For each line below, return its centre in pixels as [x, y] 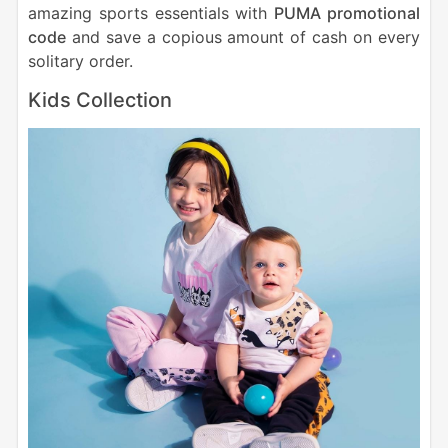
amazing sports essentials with [151, 12]
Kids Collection [99, 99]
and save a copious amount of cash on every [243, 36]
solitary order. [80, 60]
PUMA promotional [347, 12]
